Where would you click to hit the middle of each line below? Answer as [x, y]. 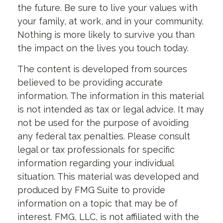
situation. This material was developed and [108, 176]
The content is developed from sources [102, 69]
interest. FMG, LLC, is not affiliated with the [108, 217]
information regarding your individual [96, 163]
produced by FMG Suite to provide [91, 190]
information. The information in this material [111, 96]
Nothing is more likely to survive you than [106, 35]
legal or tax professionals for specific [96, 150]
